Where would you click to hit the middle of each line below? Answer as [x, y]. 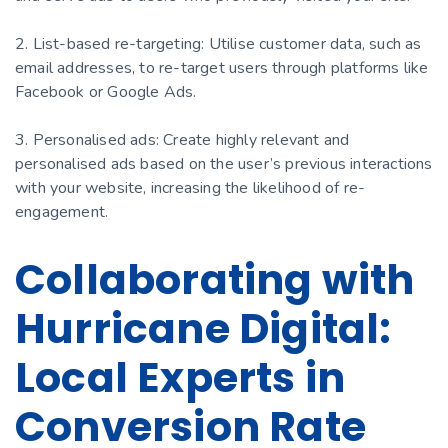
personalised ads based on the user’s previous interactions [224, 163]
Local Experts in [180, 377]
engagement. [62, 211]
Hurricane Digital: [203, 328]
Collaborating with [215, 279]
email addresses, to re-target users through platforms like [222, 67]
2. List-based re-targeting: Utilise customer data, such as [218, 43]
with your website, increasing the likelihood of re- [190, 187]
